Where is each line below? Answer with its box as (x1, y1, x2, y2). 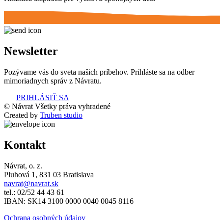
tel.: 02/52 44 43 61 (4, 188, 64, 196)
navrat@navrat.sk (4, 179, 58, 188)
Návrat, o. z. (4, 161, 42, 170)
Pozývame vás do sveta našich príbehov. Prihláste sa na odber (4, 67, 194, 76)
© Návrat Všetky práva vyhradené (4, 102, 110, 110)
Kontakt (4, 138, 46, 151)
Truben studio (40, 110, 82, 119)
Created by (4, 110, 40, 119)
